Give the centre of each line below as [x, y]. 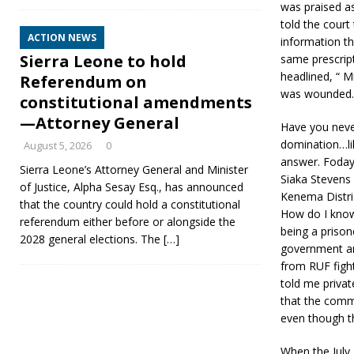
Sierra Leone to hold [103, 61]
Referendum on [83, 82]
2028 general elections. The [92, 239]
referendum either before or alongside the [128, 222]
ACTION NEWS [62, 38]
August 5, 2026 [58, 145]
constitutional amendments [136, 102]
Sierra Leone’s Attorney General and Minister [134, 169]
